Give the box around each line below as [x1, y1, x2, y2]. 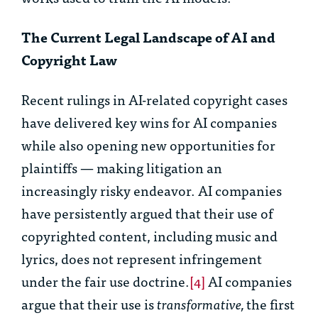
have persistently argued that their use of [21, 202, 273, 224]
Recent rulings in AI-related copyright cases [21, 88, 287, 111]
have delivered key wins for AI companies [21, 111, 277, 133]
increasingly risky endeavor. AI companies [21, 179, 282, 202]
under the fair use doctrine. [21, 270, 190, 292]
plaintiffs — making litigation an [21, 156, 222, 179]
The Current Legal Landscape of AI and [21, 26, 275, 48]
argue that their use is [21, 292, 157, 315]
